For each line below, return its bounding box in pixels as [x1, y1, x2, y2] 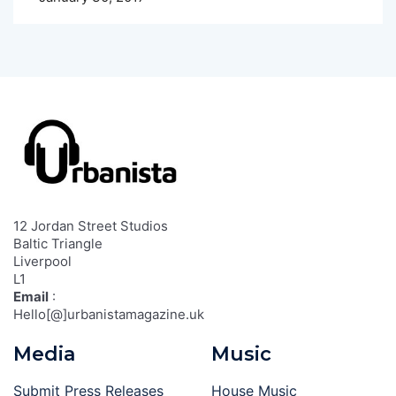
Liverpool [13, 253, 72, 270]
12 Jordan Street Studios [13, 217, 168, 235]
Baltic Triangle [13, 235, 103, 253]
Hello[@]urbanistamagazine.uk [13, 306, 204, 324]
